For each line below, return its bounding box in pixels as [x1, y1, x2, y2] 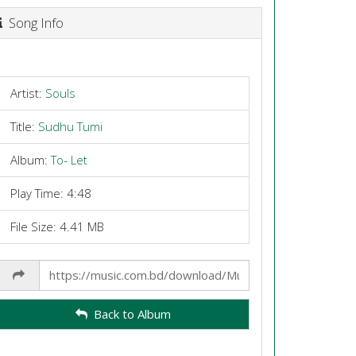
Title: [10, 118, 38, 134]
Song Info [2, 14, 64, 32]
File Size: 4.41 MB [10, 218, 104, 234]
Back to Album [87, 306, 172, 322]
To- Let [50, 151, 87, 168]
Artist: [10, 84, 45, 101]
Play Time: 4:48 [10, 184, 91, 201]
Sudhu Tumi [37, 118, 103, 134]
